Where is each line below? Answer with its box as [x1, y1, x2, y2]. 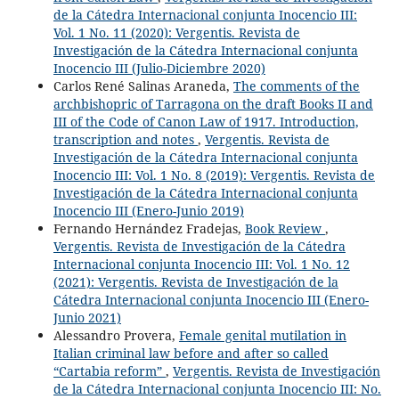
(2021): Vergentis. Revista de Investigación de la [53, 273, 338, 290]
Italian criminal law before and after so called [53, 344, 329, 362]
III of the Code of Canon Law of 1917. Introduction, [53, 112, 359, 130]
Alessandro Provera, [53, 326, 179, 344]
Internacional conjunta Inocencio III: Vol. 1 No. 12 [53, 255, 350, 273]
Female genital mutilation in [178, 326, 346, 344]
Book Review [244, 219, 325, 237]
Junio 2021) [53, 308, 121, 326]
